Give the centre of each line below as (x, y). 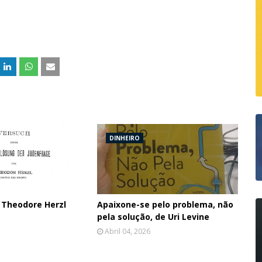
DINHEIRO (125, 138)
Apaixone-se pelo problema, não (166, 205)
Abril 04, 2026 (128, 232)
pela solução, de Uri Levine (154, 217)
